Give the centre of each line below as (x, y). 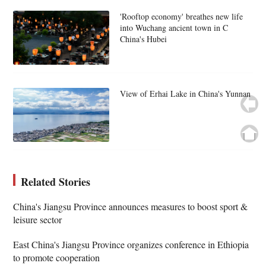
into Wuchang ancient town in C (174, 28)
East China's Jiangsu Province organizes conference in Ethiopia (131, 244)
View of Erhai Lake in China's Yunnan (185, 93)
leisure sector (38, 219)
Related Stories (56, 181)
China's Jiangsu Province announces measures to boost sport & (131, 206)
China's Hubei (143, 39)
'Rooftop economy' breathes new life (181, 17)
